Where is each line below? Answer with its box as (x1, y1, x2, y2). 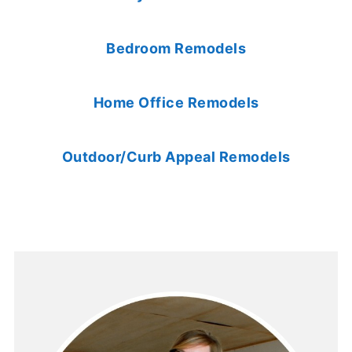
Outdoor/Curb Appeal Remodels (61, 148, 291, 166)
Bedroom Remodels (106, 40, 246, 57)
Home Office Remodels (93, 94, 259, 112)
